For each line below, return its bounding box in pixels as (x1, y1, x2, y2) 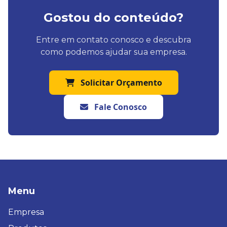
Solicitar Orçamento (80, 77, 162, 89)
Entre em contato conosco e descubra (36, 35, 191, 45)
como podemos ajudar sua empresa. (40, 47, 187, 57)
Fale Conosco (92, 101, 147, 113)
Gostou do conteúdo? (44, 10, 183, 25)
